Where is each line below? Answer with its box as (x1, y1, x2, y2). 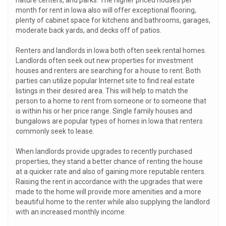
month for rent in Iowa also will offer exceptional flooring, (16, 6, 196, 14)
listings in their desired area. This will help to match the (16, 87, 188, 95)
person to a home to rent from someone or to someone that (16, 97, 206, 105)
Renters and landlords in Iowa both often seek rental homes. (16, 46, 206, 54)
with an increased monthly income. (16, 208, 126, 216)
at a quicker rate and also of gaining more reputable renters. (16, 167, 206, 176)
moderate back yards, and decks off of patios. (16, 26, 161, 34)
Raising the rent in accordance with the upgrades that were (16, 178, 203, 186)
